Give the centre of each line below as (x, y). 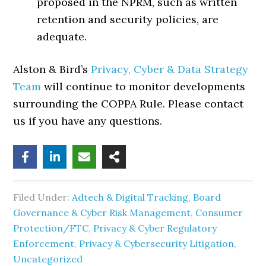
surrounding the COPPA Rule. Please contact (129, 103)
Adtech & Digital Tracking (130, 197)
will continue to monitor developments (143, 86)
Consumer (219, 212)
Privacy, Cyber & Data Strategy (170, 69)
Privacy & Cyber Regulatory (155, 228)
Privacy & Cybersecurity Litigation (157, 243)
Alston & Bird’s (52, 69)
